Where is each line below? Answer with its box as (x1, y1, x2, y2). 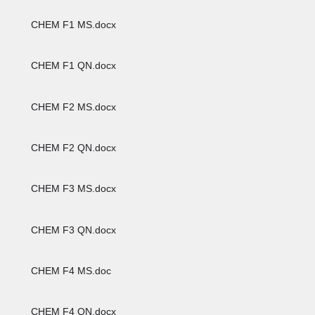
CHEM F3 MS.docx (28, 183, 117, 195)
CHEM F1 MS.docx (28, 19, 117, 31)
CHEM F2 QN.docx (28, 142, 117, 154)
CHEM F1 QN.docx (28, 60, 117, 72)
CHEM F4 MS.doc (28, 265, 112, 277)
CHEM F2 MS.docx (28, 101, 117, 112)
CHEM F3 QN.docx (28, 224, 117, 236)
